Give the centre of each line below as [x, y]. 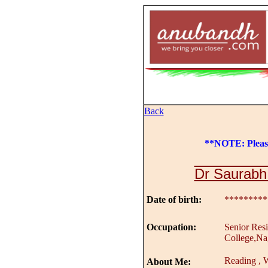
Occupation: [171, 227]
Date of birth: [174, 200]
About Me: [168, 262]
